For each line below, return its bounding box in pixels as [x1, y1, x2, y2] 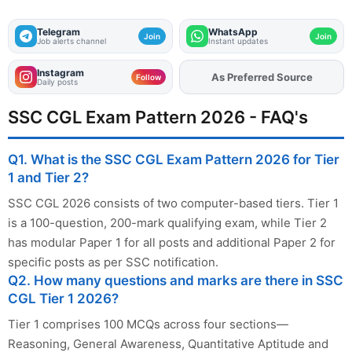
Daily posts [37, 77, 78, 87]
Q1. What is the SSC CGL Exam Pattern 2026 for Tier [8, 152, 339, 168]
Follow [136, 72, 161, 82]
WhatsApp [208, 26, 258, 38]
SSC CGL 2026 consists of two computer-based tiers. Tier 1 [8, 196, 339, 211]
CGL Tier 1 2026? [8, 291, 119, 307]
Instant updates [208, 36, 268, 46]
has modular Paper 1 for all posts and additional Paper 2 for [8, 235, 335, 251]
